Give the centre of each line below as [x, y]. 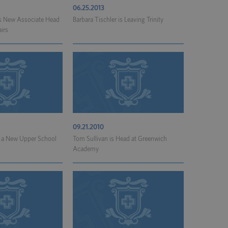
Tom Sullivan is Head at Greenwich [120, 139]
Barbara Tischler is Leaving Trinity [118, 20]
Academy [86, 149]
